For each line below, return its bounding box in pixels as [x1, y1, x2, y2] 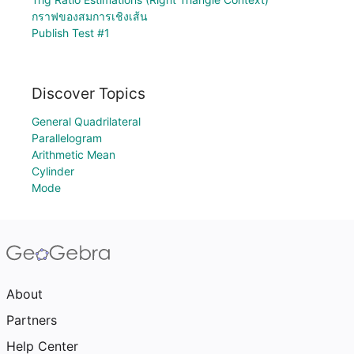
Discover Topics [32, 84, 145, 103]
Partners [6, 312, 57, 328]
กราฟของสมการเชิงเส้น [32, 9, 148, 24]
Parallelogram [32, 131, 102, 145]
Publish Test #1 [32, 26, 110, 40]
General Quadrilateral [32, 115, 141, 128]
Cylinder [32, 164, 74, 178]
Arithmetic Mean [32, 148, 115, 161]
